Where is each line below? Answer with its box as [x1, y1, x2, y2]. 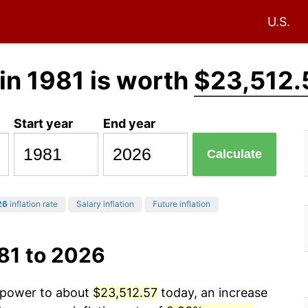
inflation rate [8, 199, 58, 210]
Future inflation [153, 199, 210, 210]
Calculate [207, 147, 263, 162]
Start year [14, 115, 74, 131]
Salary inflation [76, 199, 134, 210]
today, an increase [157, 285, 267, 300]
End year [103, 115, 156, 131]
